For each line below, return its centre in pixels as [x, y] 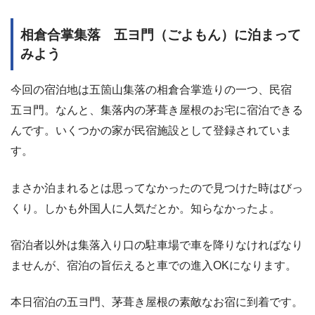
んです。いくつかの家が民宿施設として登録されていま [151, 131]
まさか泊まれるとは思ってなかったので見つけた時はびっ [157, 188]
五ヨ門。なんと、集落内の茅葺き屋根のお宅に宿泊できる [157, 110]
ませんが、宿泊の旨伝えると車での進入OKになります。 [154, 265]
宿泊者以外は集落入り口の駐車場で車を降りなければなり [157, 245]
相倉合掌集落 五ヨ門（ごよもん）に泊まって [161, 35]
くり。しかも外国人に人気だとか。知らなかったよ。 [146, 208]
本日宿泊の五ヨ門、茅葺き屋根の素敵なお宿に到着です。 [157, 302]
